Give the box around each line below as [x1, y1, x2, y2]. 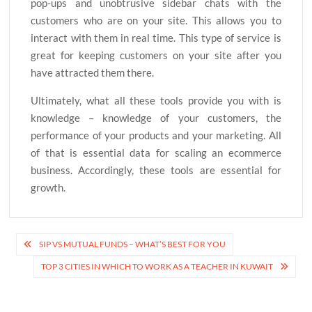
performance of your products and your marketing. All [31, 128, 281, 141]
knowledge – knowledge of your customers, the [31, 111, 281, 124]
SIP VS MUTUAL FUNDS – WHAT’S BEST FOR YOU [39, 239, 226, 250]
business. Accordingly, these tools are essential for [31, 163, 281, 176]
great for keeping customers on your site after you [31, 48, 281, 61]
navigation [8, 255, 107, 280]
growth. [31, 180, 66, 194]
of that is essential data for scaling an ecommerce [31, 146, 281, 159]
